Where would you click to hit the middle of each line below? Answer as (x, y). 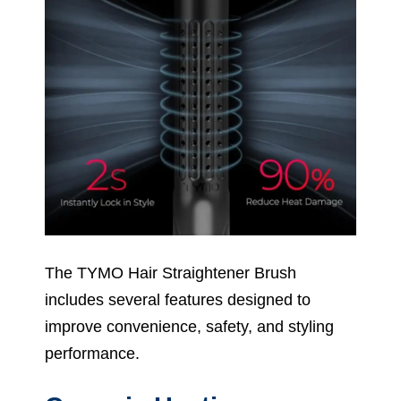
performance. (92, 353)
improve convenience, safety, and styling (189, 326)
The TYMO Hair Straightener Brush (171, 273)
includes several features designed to (178, 299)
